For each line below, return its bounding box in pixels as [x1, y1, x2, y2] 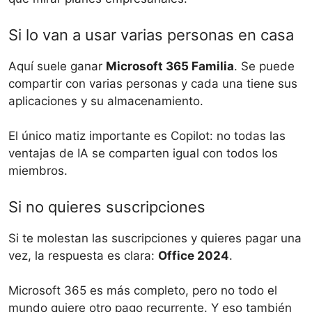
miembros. [8, 164, 68, 178]
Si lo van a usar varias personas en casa [8, 25, 294, 44]
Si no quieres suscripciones [8, 197, 205, 216]
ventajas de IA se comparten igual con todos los [8, 146, 278, 161]
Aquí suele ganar [8, 58, 106, 73]
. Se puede [234, 58, 295, 73]
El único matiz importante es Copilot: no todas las [8, 129, 286, 143]
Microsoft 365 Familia [106, 58, 234, 73]
